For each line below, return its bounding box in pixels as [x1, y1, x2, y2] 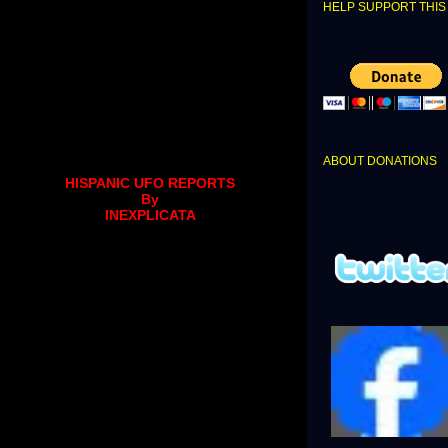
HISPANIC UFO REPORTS [65, 175, 235, 192]
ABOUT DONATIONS [323, 154, 437, 169]
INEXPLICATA [104, 207, 196, 224]
